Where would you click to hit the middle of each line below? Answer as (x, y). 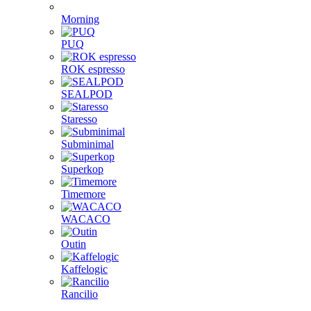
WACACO (86, 219)
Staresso (79, 119)
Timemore (83, 194)
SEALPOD (87, 94)
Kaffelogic (84, 269)
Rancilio (79, 294)
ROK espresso (93, 69)
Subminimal (87, 144)
